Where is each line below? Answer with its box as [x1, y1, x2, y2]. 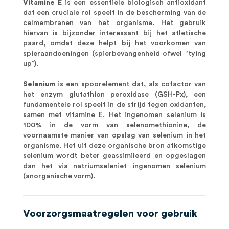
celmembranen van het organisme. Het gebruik [22, 19, 207, 27]
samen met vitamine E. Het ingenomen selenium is [22, 111, 207, 119]
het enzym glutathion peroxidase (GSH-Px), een [22, 91, 207, 98]
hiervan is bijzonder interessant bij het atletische [22, 30, 207, 37]
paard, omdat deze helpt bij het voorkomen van [22, 40, 207, 47]
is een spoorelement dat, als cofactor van [55, 81, 207, 88]
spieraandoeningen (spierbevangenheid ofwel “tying [22, 50, 207, 57]
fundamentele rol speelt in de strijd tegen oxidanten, [22, 101, 207, 108]
